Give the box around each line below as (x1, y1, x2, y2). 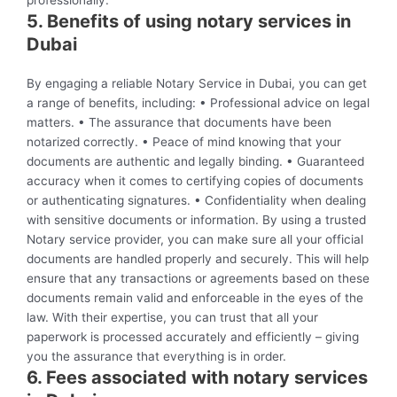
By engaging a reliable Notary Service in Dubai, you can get (27, 76, 367, 91)
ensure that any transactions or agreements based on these (27, 271, 370, 286)
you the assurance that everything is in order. (27, 349, 286, 364)
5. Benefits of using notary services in (27, 11, 351, 33)
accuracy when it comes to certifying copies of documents (27, 174, 363, 189)
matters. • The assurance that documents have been (27, 115, 331, 130)
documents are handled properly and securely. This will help (27, 252, 369, 267)
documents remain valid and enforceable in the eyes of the (27, 291, 363, 306)
